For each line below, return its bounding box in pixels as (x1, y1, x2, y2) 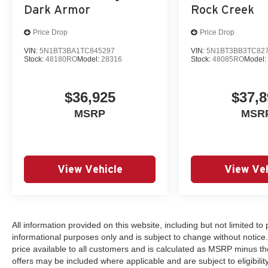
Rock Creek (191, 2, 255, 16)
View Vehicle (57, 163, 123, 175)
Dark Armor (24, 2, 90, 16)
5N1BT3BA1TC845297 (39, 46, 115, 55)
